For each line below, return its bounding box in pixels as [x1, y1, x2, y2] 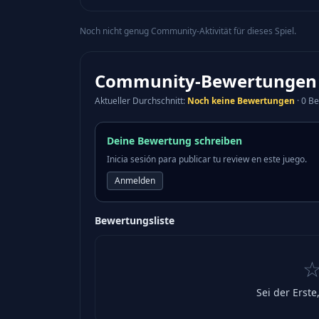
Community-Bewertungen [95, 69, 317, 93]
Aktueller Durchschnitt [95, 95, 183, 108]
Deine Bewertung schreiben [107, 134, 242, 148]
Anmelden [115, 174, 155, 187]
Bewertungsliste [95, 214, 174, 228]
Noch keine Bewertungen [187, 95, 295, 108]
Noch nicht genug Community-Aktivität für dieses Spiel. [80, 25, 296, 38]
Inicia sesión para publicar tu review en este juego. [107, 153, 307, 166]
